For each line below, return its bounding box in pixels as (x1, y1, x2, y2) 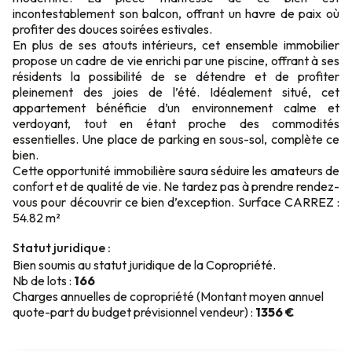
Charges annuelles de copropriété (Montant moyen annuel (13, 288, 324, 304)
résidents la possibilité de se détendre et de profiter (13, 68, 339, 84)
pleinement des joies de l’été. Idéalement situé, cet (13, 84, 339, 100)
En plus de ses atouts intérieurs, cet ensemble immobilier (13, 37, 339, 53)
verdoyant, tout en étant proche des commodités (13, 115, 339, 131)
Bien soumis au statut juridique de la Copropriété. (13, 257, 276, 273)
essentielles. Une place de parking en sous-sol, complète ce (13, 131, 339, 147)
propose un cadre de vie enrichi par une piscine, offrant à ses (13, 53, 339, 68)
